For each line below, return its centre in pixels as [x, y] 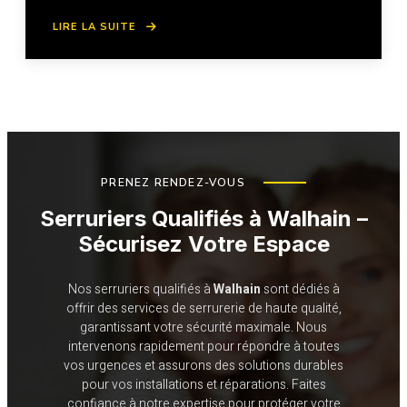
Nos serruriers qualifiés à [140, 290]
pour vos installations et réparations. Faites [203, 385]
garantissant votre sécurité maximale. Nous [203, 328]
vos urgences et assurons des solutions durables [203, 366]
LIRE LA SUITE [94, 27]
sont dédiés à [300, 290]
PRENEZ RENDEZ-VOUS [173, 183]
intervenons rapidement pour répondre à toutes [203, 347]
